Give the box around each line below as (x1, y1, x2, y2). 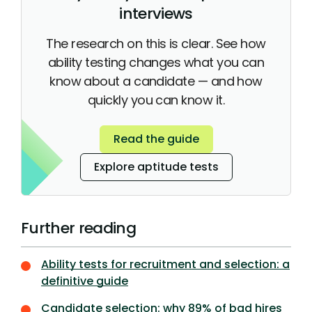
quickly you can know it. (87, 91, 225, 109)
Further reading (21, 217, 136, 240)
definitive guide (41, 273, 128, 290)
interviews (119, 2, 193, 24)
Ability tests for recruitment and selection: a (41, 256, 290, 273)
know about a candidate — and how (49, 72, 263, 90)
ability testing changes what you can (47, 53, 265, 71)
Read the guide (113, 131, 199, 148)
